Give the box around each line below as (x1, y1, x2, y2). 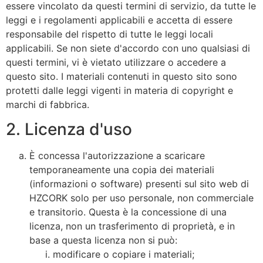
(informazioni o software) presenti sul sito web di (29, 178, 249, 190)
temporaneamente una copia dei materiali (29, 164, 214, 176)
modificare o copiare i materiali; (53, 248, 194, 261)
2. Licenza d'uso (6, 119, 132, 140)
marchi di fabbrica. (6, 99, 89, 111)
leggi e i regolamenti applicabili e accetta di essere (6, 14, 232, 26)
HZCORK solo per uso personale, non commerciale (29, 192, 254, 204)
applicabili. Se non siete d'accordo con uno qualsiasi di (6, 42, 250, 55)
